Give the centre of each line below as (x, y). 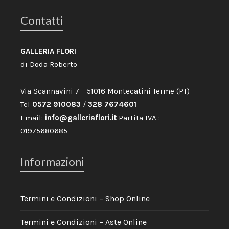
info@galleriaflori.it (81, 118)
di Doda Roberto (49, 65)
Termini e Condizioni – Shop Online (85, 199)
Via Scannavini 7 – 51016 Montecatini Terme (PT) (105, 91)
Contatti (42, 20)
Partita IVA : (138, 118)
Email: (33, 118)
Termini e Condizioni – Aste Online (84, 222)
